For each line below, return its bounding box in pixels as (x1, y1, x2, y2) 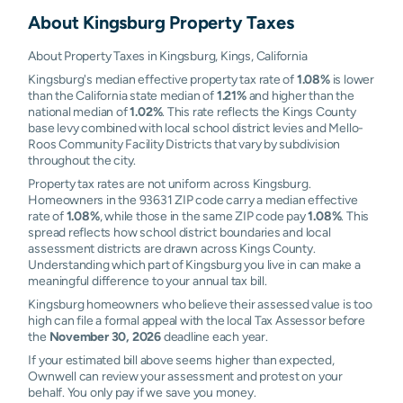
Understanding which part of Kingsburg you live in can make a (28, 257, 361, 272)
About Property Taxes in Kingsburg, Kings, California (28, 49, 308, 63)
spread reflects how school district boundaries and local (28, 225, 331, 239)
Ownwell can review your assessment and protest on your (28, 369, 344, 383)
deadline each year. (160, 329, 268, 344)
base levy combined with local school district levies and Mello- (28, 121, 364, 135)
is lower (329, 72, 374, 86)
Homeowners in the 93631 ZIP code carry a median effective (28, 193, 358, 207)
